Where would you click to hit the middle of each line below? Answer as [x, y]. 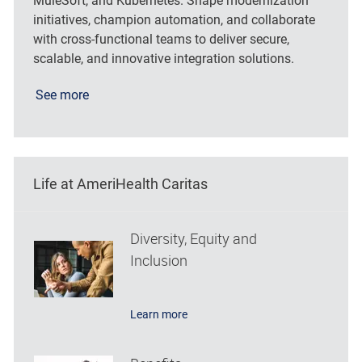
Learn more [158, 314]
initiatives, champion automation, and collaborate [174, 19]
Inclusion [158, 260]
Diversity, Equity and [193, 238]
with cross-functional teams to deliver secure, [161, 39]
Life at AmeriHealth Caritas [120, 183]
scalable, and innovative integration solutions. [163, 58]
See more [62, 95]
